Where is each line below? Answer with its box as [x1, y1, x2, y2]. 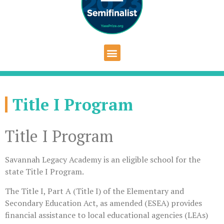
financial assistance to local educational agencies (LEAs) [5, 209, 208, 220]
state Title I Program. [5, 166, 84, 177]
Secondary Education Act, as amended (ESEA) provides [5, 197, 202, 208]
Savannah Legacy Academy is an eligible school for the [5, 154, 200, 165]
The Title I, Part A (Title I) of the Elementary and [5, 185, 184, 196]
